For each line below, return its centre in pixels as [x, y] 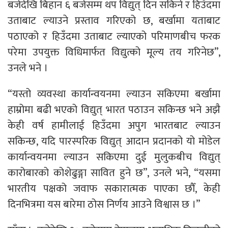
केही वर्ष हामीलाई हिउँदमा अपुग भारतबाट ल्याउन [114, 125]
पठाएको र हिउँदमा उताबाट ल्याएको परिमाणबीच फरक [114, 36]
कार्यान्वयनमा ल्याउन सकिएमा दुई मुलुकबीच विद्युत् [114, 157]
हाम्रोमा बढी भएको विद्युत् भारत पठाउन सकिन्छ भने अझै [114, 109]
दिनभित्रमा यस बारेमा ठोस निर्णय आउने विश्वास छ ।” [104, 204]
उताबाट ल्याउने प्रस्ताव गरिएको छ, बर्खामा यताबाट [114, 20]
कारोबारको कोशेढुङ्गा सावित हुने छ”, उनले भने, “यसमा [114, 173]
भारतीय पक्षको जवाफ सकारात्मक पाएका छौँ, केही [114, 188]
